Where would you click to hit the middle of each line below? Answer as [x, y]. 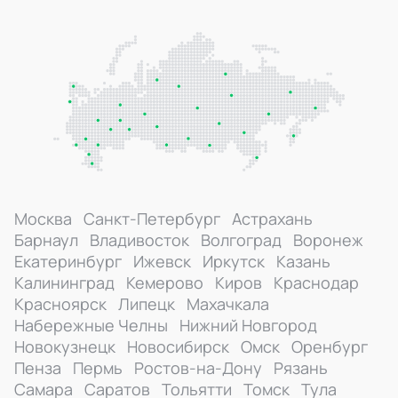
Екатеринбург [68, 261]
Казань [303, 261]
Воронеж [328, 240]
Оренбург [330, 346]
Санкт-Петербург [152, 219]
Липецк [147, 304]
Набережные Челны [91, 325]
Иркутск [234, 261]
